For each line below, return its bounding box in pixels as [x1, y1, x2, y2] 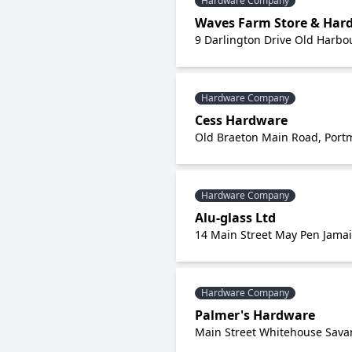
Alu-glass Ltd [195, 209, 276, 226]
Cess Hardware [195, 112, 288, 129]
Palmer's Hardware [195, 306, 315, 324]
